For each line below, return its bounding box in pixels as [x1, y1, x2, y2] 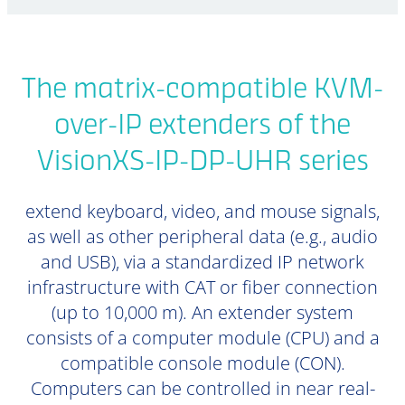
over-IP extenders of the [54, 114, 351, 139]
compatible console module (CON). [60, 351, 345, 375]
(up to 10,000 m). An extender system [52, 300, 353, 325]
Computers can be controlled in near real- [30, 376, 375, 400]
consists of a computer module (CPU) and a [25, 325, 380, 350]
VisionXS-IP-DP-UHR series [36, 150, 369, 175]
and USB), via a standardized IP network [41, 250, 364, 274]
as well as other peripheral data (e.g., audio [27, 224, 378, 249]
